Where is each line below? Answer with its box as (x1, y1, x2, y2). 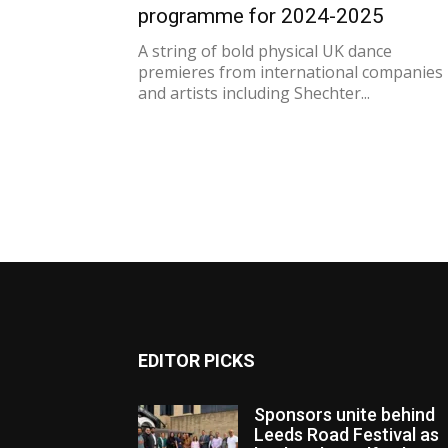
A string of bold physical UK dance (138, 40, 392, 62)
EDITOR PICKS (138, 350, 255, 371)
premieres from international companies (138, 61, 443, 83)
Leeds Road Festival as (254, 424, 439, 445)
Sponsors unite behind (254, 404, 435, 425)
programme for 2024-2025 (138, 4, 384, 28)
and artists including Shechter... (138, 82, 370, 104)
